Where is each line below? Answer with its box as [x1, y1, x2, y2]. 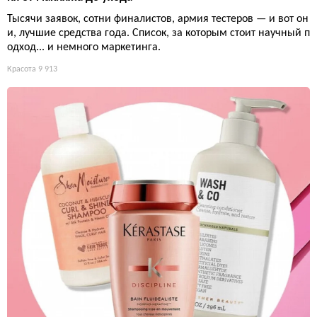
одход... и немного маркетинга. [7, 42, 161, 54]
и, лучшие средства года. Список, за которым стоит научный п [7, 28, 310, 40]
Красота [7, 65, 36, 74]
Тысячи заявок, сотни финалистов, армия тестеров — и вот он [7, 13, 309, 25]
